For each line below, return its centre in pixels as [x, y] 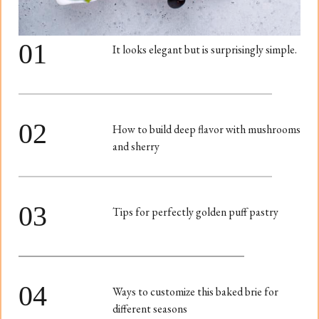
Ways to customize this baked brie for [195, 292]
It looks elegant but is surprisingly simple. [205, 50]
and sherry [136, 147]
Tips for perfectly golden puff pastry [195, 212]
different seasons [150, 309]
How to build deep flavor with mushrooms [206, 130]
